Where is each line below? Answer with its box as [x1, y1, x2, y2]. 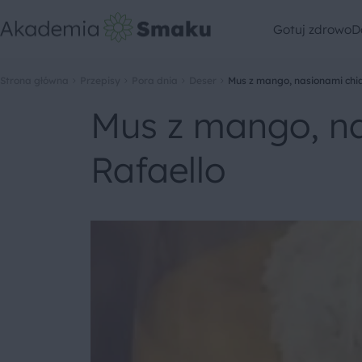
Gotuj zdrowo [273, 21, 351, 37]
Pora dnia [132, 74, 178, 87]
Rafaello [90, 147, 225, 192]
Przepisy [80, 74, 120, 87]
